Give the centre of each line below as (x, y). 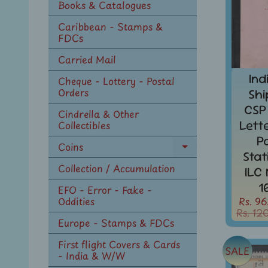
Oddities (76, 201)
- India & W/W (92, 256)
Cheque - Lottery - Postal (116, 81)
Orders (73, 92)
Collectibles (84, 125)
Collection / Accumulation (117, 168)
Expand (205, 153)
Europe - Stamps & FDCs (116, 223)
